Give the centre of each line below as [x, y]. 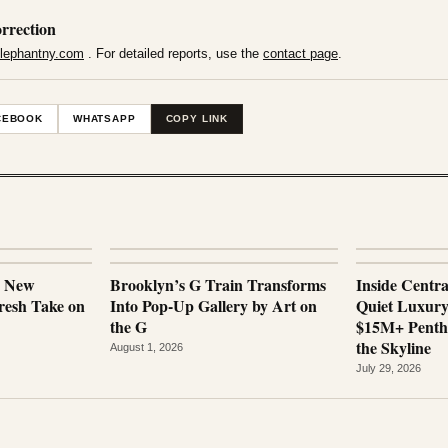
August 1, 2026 [146, 346]
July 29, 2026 [388, 367]
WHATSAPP [104, 118]
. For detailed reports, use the [173, 53]
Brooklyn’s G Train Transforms [218, 284]
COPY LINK [197, 118]
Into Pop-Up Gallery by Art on [213, 305]
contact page [300, 53]
